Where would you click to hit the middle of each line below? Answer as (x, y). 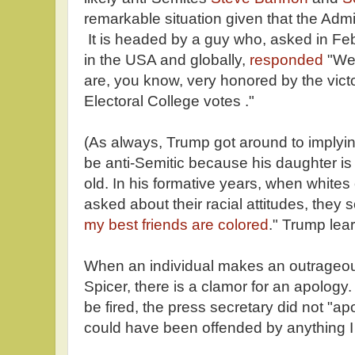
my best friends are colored (176, 225)
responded (288, 60)
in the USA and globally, (167, 60)
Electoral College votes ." (169, 101)
